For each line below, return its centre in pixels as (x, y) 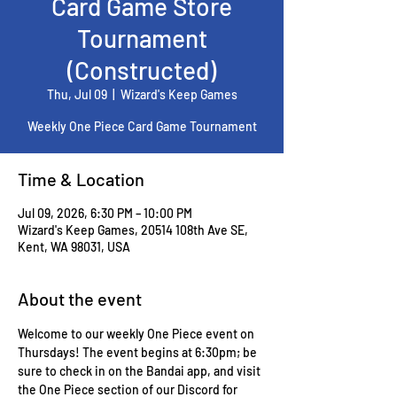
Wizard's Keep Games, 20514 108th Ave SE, (133, 230)
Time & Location (81, 179)
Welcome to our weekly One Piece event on (137, 334)
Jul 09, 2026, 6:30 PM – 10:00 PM (105, 213)
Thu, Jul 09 (77, 94)
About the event (80, 299)
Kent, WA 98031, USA (74, 247)
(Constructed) (142, 70)
